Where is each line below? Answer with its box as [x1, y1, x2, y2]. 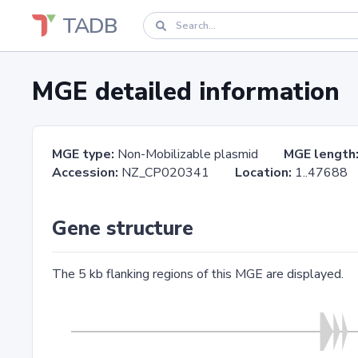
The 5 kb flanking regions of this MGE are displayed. [52, 265, 344, 283]
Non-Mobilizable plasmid [114, 145, 284, 163]
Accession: [52, 164, 118, 181]
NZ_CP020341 [118, 164, 235, 181]
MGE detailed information [32, 74, 340, 109]
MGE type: [52, 145, 114, 163]
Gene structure [52, 215, 193, 242]
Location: [235, 164, 292, 181]
